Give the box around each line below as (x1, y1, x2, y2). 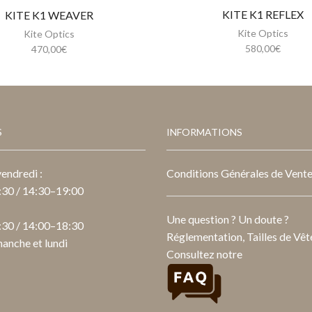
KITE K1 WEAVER (4, 8, 93, 22)
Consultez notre (166, 247, 242, 260)
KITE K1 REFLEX (222, 8, 304, 22)
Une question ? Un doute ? (166, 212, 289, 226)
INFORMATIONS (166, 126, 242, 139)
